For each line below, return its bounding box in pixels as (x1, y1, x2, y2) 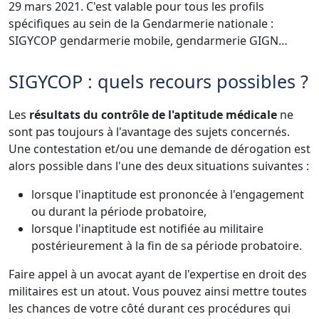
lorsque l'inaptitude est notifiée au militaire (31, 220, 263, 236)
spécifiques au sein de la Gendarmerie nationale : (9, 15, 273, 31)
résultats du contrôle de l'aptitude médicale (29, 106, 277, 122)
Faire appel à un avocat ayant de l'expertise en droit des (9, 266, 307, 282)
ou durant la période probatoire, (31, 203, 206, 219)
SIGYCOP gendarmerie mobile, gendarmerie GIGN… (9, 32, 288, 48)
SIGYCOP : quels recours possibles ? (9, 68, 308, 93)
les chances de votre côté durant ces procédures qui (9, 300, 291, 316)
